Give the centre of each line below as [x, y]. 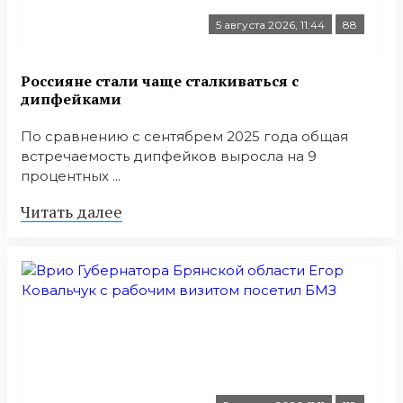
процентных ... [71, 175]
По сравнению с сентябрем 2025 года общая [184, 136]
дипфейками [71, 99]
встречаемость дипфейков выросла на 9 [169, 156]
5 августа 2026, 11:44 [270, 25]
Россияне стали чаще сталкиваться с [160, 81]
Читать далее [72, 211]
